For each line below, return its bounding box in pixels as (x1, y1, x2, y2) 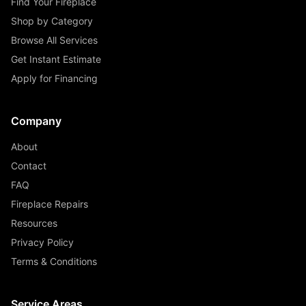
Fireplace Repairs (11, 198, 88, 210)
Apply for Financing (11, 72, 98, 84)
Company (11, 114, 61, 128)
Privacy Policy (11, 236, 74, 248)
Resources (11, 217, 57, 229)
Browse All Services (11, 34, 98, 46)
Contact (11, 160, 46, 171)
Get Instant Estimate (11, 53, 101, 65)
